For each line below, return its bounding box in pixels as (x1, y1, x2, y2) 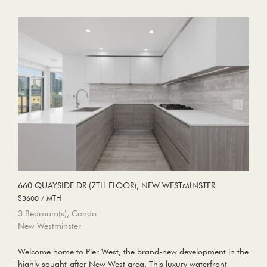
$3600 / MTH (18, 193, 61, 203)
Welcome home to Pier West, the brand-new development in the (18, 246, 249, 257)
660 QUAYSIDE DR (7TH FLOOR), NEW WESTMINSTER (18, 180, 215, 191)
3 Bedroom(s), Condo (18, 208, 97, 219)
